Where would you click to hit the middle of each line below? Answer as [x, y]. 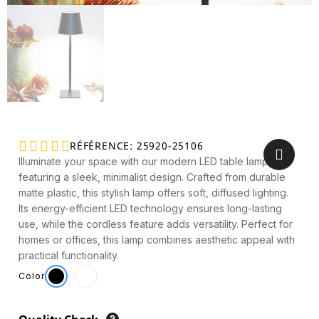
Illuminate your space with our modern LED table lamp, [145, 161]
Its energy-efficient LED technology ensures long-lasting [150, 208]
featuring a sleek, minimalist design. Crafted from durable [152, 177]
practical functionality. [69, 255]
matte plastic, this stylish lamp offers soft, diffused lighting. [153, 192]
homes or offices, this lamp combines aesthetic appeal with [157, 239]
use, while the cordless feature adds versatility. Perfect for [156, 224]
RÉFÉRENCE [100, 146]
